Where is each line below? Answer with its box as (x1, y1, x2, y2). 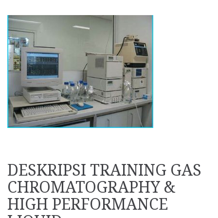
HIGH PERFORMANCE (7, 195, 168, 214)
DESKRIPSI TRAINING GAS (7, 161, 201, 180)
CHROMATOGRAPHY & (7, 178, 175, 197)
